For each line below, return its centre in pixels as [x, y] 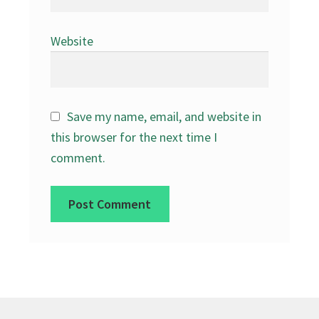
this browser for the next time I [134, 137]
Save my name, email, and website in [164, 116]
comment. [78, 157]
